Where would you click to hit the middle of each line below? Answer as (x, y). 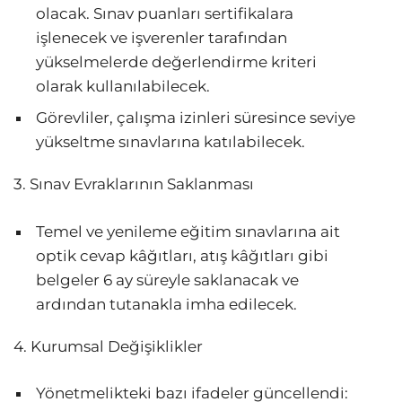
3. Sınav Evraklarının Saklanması (134, 184)
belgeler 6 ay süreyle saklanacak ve (167, 280)
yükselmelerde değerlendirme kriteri (176, 62)
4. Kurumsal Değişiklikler (108, 346)
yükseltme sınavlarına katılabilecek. (170, 142)
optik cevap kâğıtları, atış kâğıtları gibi (182, 255)
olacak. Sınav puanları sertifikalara (165, 14)
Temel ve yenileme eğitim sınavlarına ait (188, 231)
